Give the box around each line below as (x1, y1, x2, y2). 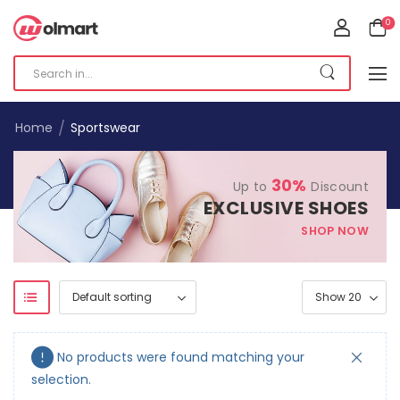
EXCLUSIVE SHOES (203, 196, 369, 221)
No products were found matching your (57, 348, 304, 366)
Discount (306, 178, 369, 196)
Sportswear (70, 119, 140, 137)
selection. (31, 371, 91, 389)
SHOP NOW (301, 223, 369, 238)
